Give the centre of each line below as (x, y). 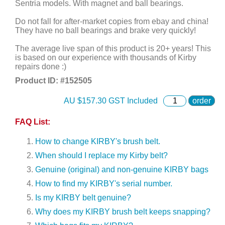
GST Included (132, 101)
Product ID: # (40, 81)
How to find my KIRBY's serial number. (104, 183)
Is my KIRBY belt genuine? (83, 197)
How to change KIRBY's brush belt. (98, 141)
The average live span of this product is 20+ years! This (113, 49)
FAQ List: (33, 122)
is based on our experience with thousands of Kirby (106, 58)
